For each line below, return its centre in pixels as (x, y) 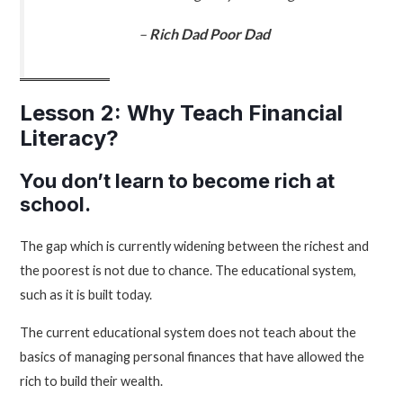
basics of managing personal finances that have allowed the (193, 356)
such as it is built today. (86, 295)
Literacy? (70, 139)
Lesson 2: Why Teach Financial (182, 113)
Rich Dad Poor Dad (209, 34)
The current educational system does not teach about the (188, 332)
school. (56, 205)
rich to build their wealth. (92, 381)
